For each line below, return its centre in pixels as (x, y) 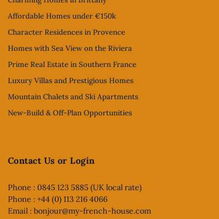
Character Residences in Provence (66, 32)
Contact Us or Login (51, 160)
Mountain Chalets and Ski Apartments (73, 96)
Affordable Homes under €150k (62, 16)
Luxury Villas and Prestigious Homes (71, 80)
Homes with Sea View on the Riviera (70, 48)
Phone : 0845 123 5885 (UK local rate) (75, 187)
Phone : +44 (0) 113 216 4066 (58, 199)
